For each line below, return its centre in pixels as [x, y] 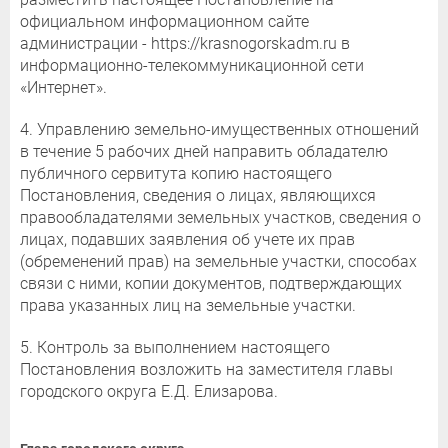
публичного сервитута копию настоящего [176, 174]
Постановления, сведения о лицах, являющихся [198, 196]
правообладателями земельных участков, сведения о [220, 218]
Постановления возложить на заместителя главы [206, 370]
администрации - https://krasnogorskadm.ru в [185, 44]
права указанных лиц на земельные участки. [188, 306]
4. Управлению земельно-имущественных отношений [219, 130]
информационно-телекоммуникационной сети [192, 66]
